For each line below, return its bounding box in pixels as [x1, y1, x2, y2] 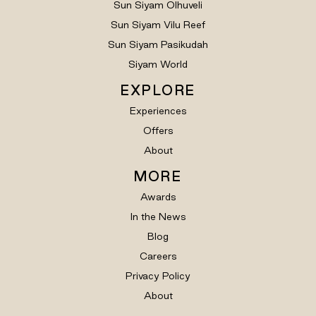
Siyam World [128, 58, 188, 70]
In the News [130, 210, 186, 222]
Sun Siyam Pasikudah [108, 38, 208, 50]
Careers [139, 250, 177, 262]
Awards [140, 190, 176, 202]
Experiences [129, 104, 187, 116]
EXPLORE [120, 82, 196, 98]
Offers [142, 124, 174, 136]
